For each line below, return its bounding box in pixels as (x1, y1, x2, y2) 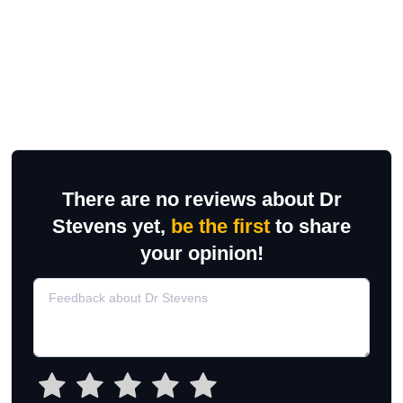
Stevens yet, (52, 215, 171, 237)
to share (270, 215, 351, 237)
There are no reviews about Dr (61, 188, 342, 210)
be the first (171, 215, 270, 237)
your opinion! (139, 242, 264, 264)
